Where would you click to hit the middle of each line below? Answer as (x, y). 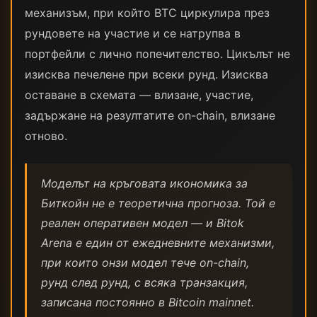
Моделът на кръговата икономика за (144, 183)
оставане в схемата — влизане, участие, (139, 95)
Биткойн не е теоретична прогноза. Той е (158, 203)
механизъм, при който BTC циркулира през (147, 13)
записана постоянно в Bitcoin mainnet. (148, 302)
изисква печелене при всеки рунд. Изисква (146, 74)
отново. (46, 136)
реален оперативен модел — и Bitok (143, 223)
